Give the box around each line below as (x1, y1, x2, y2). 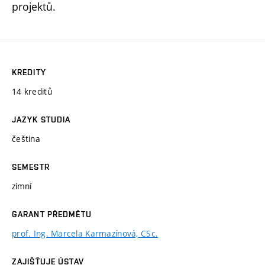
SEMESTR (12, 161, 50, 172)
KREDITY (12, 67, 46, 77)
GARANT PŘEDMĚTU (12, 209, 92, 219)
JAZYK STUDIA (12, 114, 71, 124)
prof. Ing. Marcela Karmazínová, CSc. (12, 227, 159, 239)
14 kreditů (12, 85, 52, 97)
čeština (12, 132, 40, 144)
